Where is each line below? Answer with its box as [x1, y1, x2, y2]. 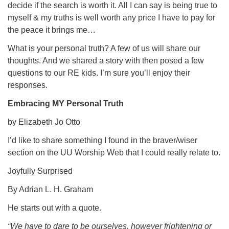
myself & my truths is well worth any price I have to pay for [8, 13, 215, 22]
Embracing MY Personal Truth [8, 99, 124, 108]
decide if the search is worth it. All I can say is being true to [8, 1, 217, 10]
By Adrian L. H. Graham [8, 185, 93, 194]
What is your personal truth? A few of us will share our [8, 44, 200, 53]
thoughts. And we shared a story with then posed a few [8, 56, 204, 65]
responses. [8, 81, 48, 89]
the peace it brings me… [8, 26, 96, 34]
